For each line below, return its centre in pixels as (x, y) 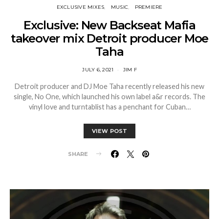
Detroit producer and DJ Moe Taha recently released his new (109, 86)
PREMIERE (149, 7)
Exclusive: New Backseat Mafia (109, 25)
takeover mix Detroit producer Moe (109, 38)
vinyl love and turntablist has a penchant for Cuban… (109, 107)
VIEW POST (109, 131)
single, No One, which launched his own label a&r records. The (109, 96)
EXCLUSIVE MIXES (80, 7)
